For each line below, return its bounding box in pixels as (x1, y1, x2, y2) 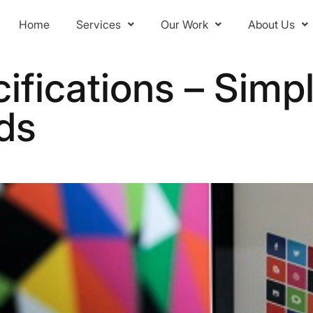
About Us (247, 17, 295, 31)
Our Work (160, 17, 208, 31)
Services (75, 17, 121, 31)
